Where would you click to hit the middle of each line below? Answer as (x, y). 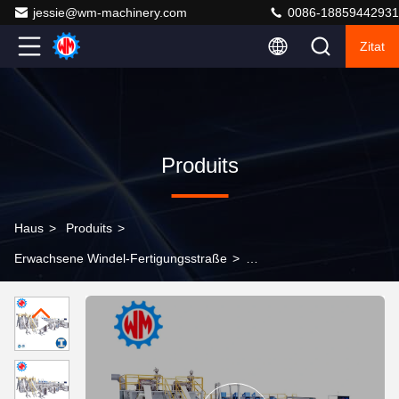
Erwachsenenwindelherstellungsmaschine (132, 319)
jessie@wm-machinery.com (110, 12)
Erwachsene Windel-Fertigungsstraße (121, 258)
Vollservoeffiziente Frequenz (94, 349)
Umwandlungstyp (65, 289)
